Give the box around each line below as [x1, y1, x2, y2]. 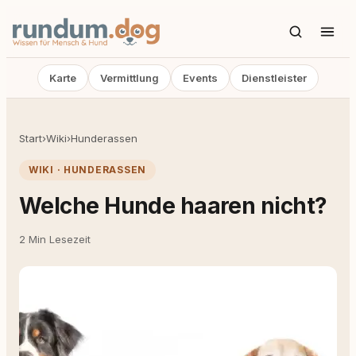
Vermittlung [100, 72, 159, 84]
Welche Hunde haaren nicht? [19, 192, 327, 219]
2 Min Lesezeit [19, 233, 91, 246]
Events [183, 72, 218, 84]
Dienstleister [242, 72, 307, 84]
